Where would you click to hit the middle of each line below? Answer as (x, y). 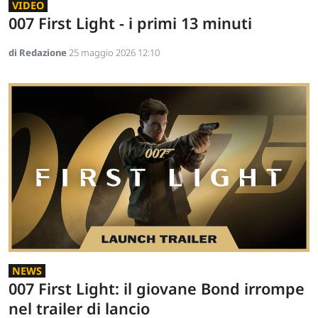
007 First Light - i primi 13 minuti (130, 23)
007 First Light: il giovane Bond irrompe (157, 289)
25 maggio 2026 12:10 (114, 52)
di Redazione (39, 52)
